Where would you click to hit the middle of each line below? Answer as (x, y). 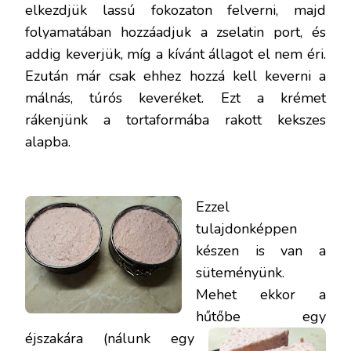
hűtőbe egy (261, 316)
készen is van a (261, 250)
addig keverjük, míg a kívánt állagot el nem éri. (175, 54)
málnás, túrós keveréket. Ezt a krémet (175, 98)
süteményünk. (240, 272)
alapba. (50, 141)
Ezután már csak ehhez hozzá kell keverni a (175, 76)
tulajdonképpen (246, 228)
